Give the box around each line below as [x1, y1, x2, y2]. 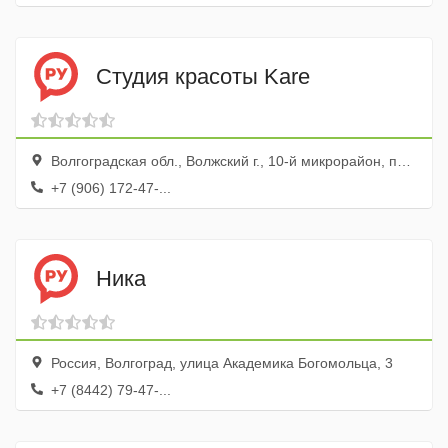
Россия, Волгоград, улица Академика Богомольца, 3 [47, 355, 393, 371]
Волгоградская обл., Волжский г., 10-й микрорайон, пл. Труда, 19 [47, 153, 397, 169]
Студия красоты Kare [96, 63, 310, 89]
